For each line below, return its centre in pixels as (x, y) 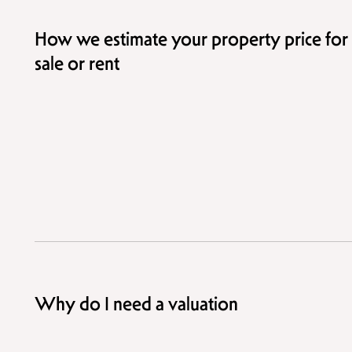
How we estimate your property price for (191, 40)
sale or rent (77, 64)
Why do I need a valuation (136, 304)
